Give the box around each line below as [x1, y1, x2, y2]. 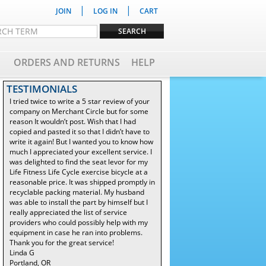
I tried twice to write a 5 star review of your [9, 96, 150, 106]
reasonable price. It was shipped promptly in [9, 177, 155, 187]
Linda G [9, 248, 34, 258]
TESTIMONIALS [7, 82, 77, 96]
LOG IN [93, 6, 118, 16]
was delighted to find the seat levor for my [9, 157, 148, 167]
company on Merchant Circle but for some [9, 106, 148, 116]
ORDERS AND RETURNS [14, 56, 120, 69]
